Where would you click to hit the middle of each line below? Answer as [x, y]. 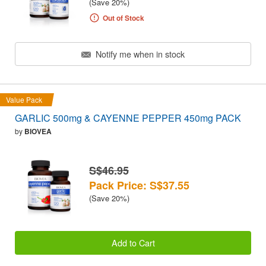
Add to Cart [133, 242]
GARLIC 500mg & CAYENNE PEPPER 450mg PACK [128, 118]
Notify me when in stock [139, 53]
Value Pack [24, 100]
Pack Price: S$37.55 [139, 186]
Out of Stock [123, 18]
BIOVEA [38, 132]
